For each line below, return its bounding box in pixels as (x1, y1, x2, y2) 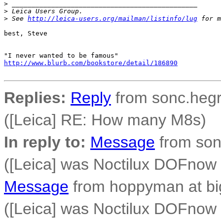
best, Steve (4, 30, 47, 37)
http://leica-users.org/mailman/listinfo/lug (28, 15, 197, 22)
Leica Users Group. (8, 7, 83, 15)
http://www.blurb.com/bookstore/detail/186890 (4, 59, 178, 67)
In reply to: (4, 133, 86, 151)
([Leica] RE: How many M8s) (4, 111, 206, 129)
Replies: (4, 89, 66, 107)
